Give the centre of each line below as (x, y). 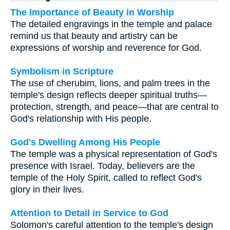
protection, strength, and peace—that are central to (114, 107)
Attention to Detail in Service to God (89, 213)
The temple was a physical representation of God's (114, 154)
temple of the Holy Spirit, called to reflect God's (106, 178)
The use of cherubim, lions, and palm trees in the (110, 83)
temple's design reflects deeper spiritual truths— (109, 95)
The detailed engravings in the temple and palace (111, 24)
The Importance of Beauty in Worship (92, 13)
